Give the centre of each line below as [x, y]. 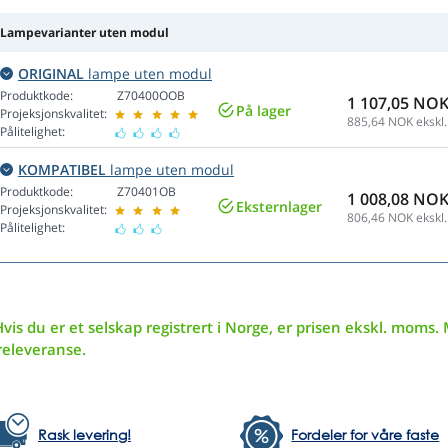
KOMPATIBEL [62, 170]
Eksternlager [279, 207]
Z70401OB [146, 192]
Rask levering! [84, 435]
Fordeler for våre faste [365, 435]
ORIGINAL [51, 74]
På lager [263, 111]
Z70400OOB [151, 96]
